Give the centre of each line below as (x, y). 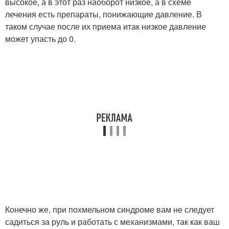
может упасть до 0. (40, 38)
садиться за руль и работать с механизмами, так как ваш (112, 221)
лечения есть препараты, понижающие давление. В (104, 14)
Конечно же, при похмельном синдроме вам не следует (110, 209)
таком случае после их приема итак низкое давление (106, 26)
